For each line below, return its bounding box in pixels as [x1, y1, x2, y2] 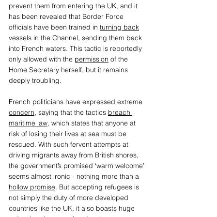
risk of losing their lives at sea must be [9, 129, 128, 139]
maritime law [9, 119, 47, 128]
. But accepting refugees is [55, 183, 141, 192]
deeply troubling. [9, 76, 65, 85]
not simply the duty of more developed [9, 193, 130, 202]
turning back [100, 23, 139, 32]
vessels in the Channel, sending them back [9, 33, 144, 43]
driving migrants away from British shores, [9, 151, 140, 160]
